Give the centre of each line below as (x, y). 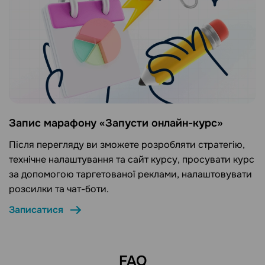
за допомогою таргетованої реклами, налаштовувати (130, 174)
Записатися (36, 210)
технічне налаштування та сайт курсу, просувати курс (132, 160)
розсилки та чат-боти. (59, 189)
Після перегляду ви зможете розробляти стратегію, (127, 145)
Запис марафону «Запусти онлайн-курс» (116, 123)
